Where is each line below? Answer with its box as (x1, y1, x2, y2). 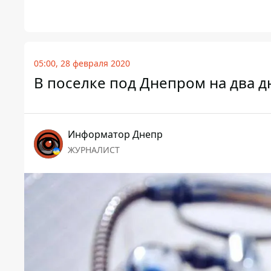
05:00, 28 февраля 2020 (34, 57, 130, 70)
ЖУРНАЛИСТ (68, 144, 120, 156)
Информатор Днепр (68, 128, 163, 142)
